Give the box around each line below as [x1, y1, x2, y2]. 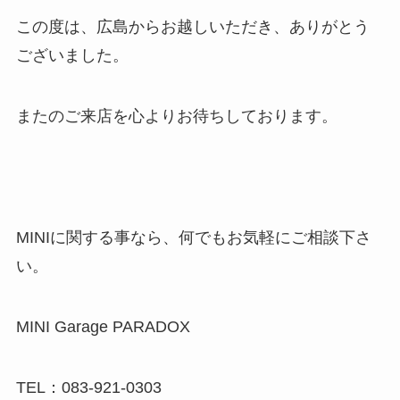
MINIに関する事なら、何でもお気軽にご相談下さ [15, 228, 371, 246]
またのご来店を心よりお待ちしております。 [15, 107, 337, 126]
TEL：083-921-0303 [15, 378, 162, 396]
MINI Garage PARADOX [15, 317, 190, 336]
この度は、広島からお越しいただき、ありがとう [15, 18, 370, 37]
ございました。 [15, 46, 129, 65]
